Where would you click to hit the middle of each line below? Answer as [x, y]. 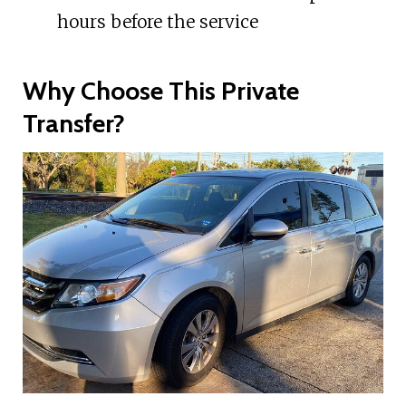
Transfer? [73, 124]
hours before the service [157, 22]
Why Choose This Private [160, 91]
